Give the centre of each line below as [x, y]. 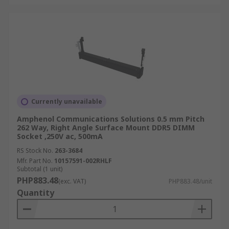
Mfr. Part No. [35, 161]
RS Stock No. [35, 151]
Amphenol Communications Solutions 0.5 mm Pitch [111, 119]
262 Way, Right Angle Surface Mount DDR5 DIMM [106, 128]
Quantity [36, 193]
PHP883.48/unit [190, 181]
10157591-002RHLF [83, 161]
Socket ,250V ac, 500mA [60, 136]
